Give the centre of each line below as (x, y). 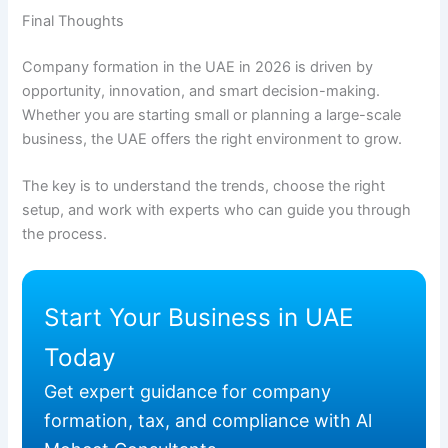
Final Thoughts (73, 21)
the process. (65, 234)
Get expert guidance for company (187, 391)
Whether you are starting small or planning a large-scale (212, 115)
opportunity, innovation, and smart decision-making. (201, 91)
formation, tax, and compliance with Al (207, 420)
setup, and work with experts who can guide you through (217, 210)
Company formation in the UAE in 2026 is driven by (198, 67)
